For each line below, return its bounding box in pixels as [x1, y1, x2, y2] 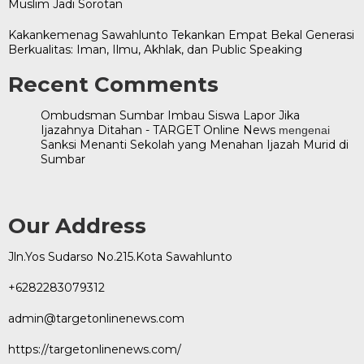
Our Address [8, 213, 146, 239]
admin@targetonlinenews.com [8, 311, 184, 326]
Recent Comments [8, 71, 219, 97]
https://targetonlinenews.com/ [8, 342, 181, 357]
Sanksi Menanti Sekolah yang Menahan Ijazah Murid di [41, 137, 349, 152]
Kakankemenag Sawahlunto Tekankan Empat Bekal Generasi [8, 28, 354, 42]
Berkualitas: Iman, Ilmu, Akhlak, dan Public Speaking [8, 42, 302, 57]
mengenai [275, 123, 330, 136]
